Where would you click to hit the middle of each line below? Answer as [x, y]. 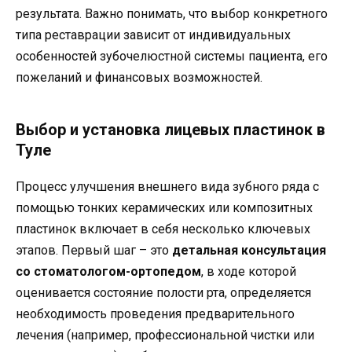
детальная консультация [249, 251]
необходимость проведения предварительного [155, 314]
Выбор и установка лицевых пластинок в [170, 130]
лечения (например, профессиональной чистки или [165, 335]
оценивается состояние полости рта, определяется [163, 293]
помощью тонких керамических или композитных [164, 208]
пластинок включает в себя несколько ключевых [163, 229]
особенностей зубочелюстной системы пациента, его [172, 57]
